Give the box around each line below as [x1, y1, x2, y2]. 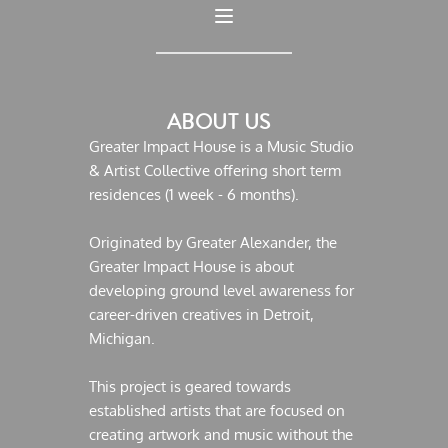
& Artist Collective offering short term [89, 161, 342, 180]
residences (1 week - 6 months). [89, 185, 300, 204]
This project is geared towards [89, 377, 292, 396]
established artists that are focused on [89, 401, 346, 420]
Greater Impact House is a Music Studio [89, 137, 355, 156]
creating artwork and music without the [89, 425, 354, 444]
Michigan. [89, 329, 160, 348]
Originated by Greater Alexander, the [89, 233, 338, 252]
